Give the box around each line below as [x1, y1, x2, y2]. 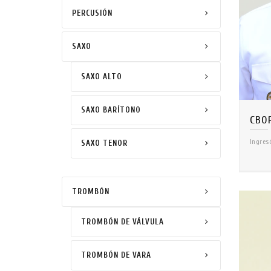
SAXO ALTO [81, 72, 122, 81]
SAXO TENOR [81, 139, 128, 148]
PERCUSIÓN [72, 8, 113, 18]
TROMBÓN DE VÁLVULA [81, 217, 164, 226]
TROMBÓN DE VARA [81, 250, 151, 260]
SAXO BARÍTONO [81, 105, 141, 114]
